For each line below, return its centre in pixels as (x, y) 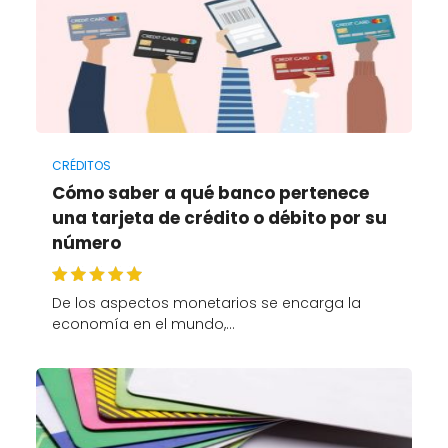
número (86, 243)
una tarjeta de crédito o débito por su (219, 218)
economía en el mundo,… (143, 323)
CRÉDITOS (81, 166)
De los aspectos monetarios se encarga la (206, 302)
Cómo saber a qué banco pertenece (210, 193)
